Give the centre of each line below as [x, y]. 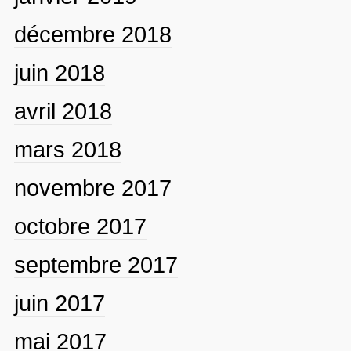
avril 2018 [63, 111]
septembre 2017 [96, 264]
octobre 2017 [80, 226]
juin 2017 [59, 303]
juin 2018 [59, 72]
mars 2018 [67, 149]
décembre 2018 [92, 34]
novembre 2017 [92, 188]
